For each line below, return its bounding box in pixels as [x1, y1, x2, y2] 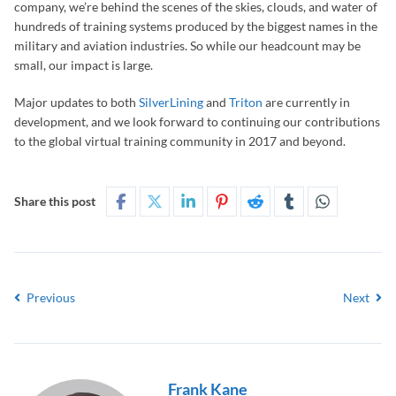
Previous [24, 290, 75, 306]
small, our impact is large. [14, 57, 153, 73]
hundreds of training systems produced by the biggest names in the [14, 19, 377, 34]
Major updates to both [14, 95, 139, 110]
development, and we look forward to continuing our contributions [14, 114, 380, 130]
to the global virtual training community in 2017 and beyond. [14, 133, 346, 149]
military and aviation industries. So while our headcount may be [14, 38, 361, 54]
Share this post [14, 194, 95, 209]
